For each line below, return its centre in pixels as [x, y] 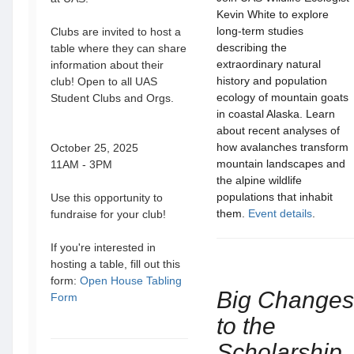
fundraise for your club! [110, 214]
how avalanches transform [282, 147]
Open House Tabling [131, 281]
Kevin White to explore [273, 14]
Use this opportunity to [107, 198]
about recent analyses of [278, 130]
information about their [107, 65]
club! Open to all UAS [104, 81]
